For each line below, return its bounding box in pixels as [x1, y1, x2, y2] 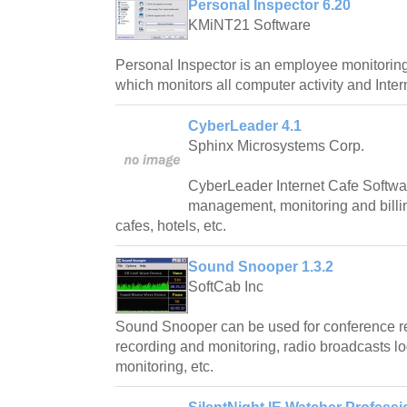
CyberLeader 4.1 [188, 118, 302, 134]
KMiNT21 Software [188, 17, 311, 34]
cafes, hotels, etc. [115, 218, 226, 234]
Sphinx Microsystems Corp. [188, 138, 364, 154]
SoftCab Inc [188, 279, 263, 295]
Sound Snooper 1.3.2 [188, 259, 333, 275]
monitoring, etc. [115, 359, 213, 375]
